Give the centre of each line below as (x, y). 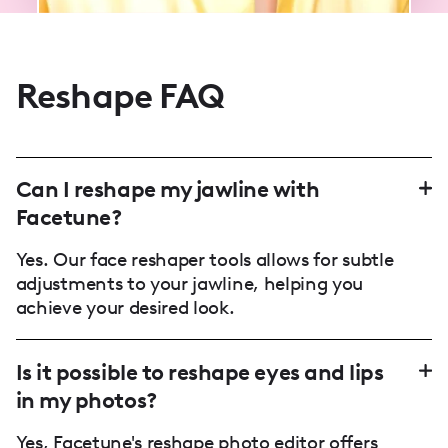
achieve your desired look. (125, 308)
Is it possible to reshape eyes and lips (199, 372)
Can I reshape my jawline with (167, 190)
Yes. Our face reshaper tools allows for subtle (204, 260)
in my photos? (86, 400)
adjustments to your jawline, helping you (189, 284)
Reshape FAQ (120, 96)
